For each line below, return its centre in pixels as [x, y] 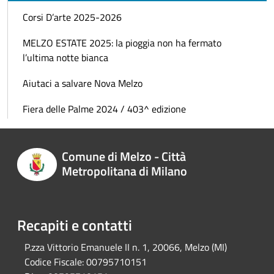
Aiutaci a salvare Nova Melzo [83, 83]
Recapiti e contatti [75, 225]
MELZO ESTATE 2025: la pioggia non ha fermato [122, 43]
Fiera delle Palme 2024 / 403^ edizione [104, 109]
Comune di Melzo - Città [124, 156]
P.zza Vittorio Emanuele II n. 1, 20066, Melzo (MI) [126, 247]
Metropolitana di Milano [124, 171]
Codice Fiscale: [54, 261]
